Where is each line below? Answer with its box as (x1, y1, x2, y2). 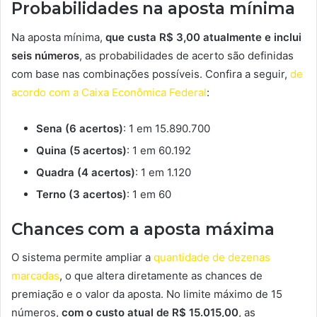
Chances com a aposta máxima (11, 219, 275, 239)
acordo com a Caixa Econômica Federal (11, 85, 207, 99)
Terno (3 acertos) (36, 187, 127, 201)
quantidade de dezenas (154, 250, 270, 265)
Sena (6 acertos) (36, 121, 123, 135)
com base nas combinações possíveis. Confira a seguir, (11, 67, 290, 81)
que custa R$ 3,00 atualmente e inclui (105, 30, 301, 44)
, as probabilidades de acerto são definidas (79, 48, 294, 62)
